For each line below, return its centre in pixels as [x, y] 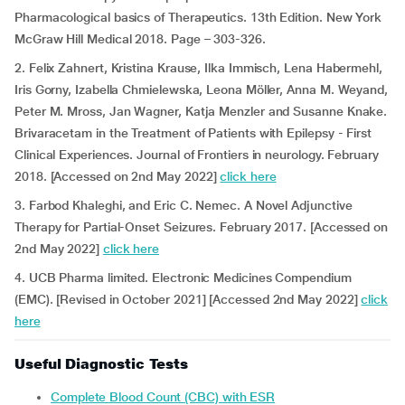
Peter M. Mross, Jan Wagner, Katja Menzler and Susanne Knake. [201, 111]
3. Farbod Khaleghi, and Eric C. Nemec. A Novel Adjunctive [184, 205]
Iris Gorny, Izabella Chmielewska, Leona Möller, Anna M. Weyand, [201, 89]
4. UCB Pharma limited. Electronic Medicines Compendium [183, 278]
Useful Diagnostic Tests [102, 364]
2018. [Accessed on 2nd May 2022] [118, 176]
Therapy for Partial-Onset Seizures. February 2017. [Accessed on [201, 227]
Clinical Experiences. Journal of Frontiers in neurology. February [197, 155]
